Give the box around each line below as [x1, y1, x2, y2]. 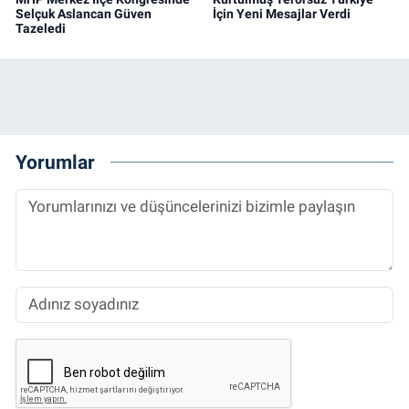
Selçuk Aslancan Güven [16, 5, 152, 21]
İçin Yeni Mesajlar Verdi [212, 5, 351, 21]
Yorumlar [16, 151, 95, 174]
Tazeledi [16, 20, 66, 36]
